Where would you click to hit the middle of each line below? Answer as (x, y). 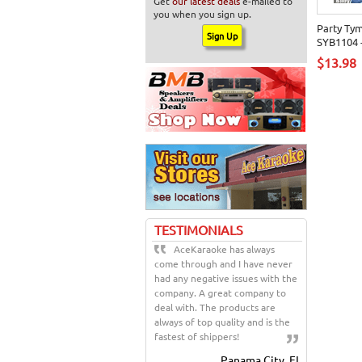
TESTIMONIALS (199, 229)
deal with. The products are (215, 307)
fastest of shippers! (197, 336)
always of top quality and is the (222, 322)
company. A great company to (220, 293)
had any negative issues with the (226, 278)
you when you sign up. (202, 14)
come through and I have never (223, 263)
